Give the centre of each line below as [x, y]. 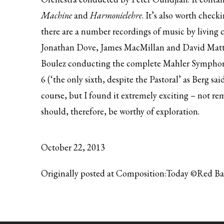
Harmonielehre [116, 15]
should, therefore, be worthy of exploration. [120, 111]
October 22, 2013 [73, 147]
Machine [56, 15]
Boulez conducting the [84, 63]
